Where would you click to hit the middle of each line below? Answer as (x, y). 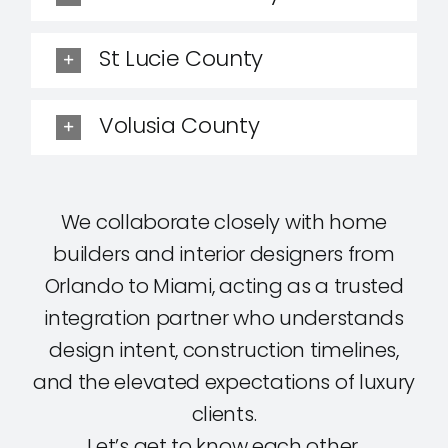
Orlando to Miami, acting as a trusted (224, 285)
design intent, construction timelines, (224, 349)
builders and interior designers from (224, 253)
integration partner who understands (224, 317)
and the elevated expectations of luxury (224, 381)
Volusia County (179, 126)
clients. (224, 413)
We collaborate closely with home (224, 221)
